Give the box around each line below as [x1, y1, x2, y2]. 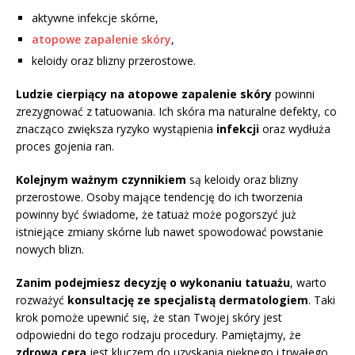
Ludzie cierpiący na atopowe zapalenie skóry [16, 86, 272, 102]
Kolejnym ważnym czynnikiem [16, 172, 186, 188]
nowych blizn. [16, 242, 84, 258]
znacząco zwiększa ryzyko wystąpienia [16, 121, 216, 137]
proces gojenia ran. [16, 139, 114, 155]
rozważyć [16, 292, 67, 308]
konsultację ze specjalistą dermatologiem [67, 292, 308, 308]
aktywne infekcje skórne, [32, 10, 158, 26]
